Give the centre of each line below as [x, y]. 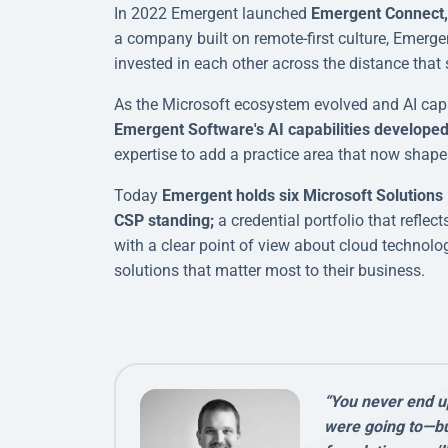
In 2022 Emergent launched [212, 13]
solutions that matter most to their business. [269, 270]
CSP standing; [164, 220]
